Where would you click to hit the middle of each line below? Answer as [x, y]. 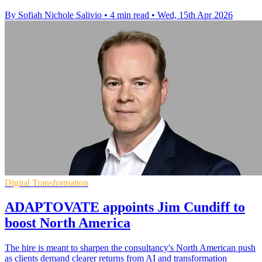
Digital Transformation [46, 182]
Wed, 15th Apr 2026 [195, 15]
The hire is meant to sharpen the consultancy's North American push [130, 248]
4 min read [130, 15]
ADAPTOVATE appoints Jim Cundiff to [125, 207]
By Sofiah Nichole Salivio [53, 15]
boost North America [68, 223]
